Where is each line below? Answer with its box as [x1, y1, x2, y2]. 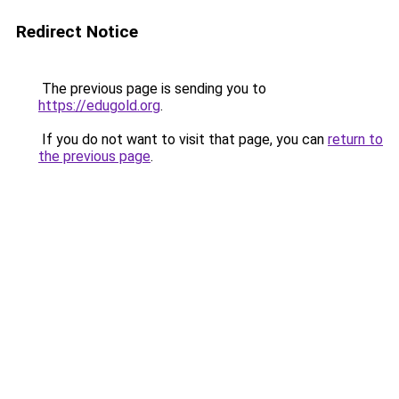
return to [328, 131, 383, 148]
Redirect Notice [16, 21, 138, 42]
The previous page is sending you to [38, 80, 266, 97]
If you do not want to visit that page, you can [38, 131, 328, 148]
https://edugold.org [38, 97, 160, 114]
